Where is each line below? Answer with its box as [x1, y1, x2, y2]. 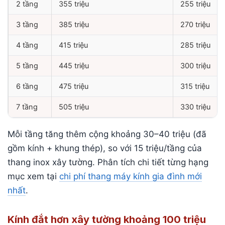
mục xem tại [8, 171, 59, 182]
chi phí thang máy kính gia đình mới [59, 171, 202, 182]
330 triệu [180, 102, 210, 112]
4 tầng [16, 41, 38, 50]
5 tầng [16, 61, 38, 71]
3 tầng [16, 20, 38, 30]
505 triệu [59, 102, 89, 112]
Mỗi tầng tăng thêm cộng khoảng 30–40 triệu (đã [8, 129, 206, 140]
